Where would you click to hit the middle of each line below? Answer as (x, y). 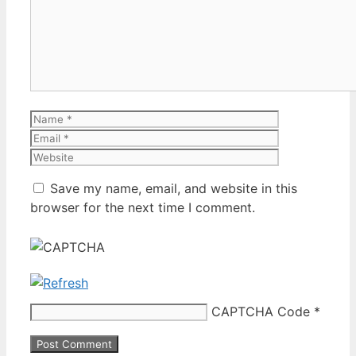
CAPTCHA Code (261, 311)
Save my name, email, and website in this (174, 188)
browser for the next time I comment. (143, 207)
